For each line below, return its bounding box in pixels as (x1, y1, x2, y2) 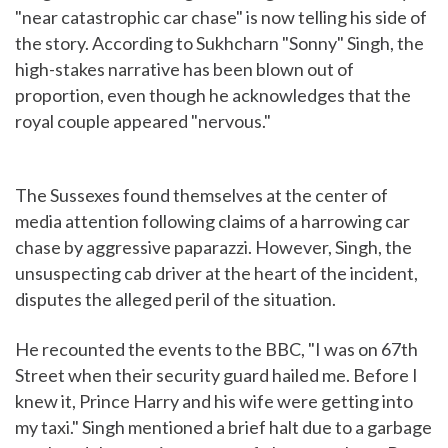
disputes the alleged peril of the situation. (15, 288, 336, 310)
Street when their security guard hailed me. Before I (15, 364, 418, 386)
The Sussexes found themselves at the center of (15, 184, 388, 206)
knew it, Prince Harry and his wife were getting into (15, 390, 413, 412)
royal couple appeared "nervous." (15, 110, 271, 132)
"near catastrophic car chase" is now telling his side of (15, 6, 427, 28)
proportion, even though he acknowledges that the (15, 84, 411, 106)
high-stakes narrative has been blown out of (15, 58, 354, 80)
